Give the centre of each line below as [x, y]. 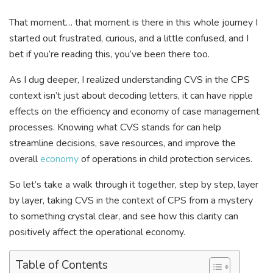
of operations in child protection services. [165, 159]
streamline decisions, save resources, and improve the [122, 143]
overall [25, 159]
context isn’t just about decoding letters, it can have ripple [131, 95]
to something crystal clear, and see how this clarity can [124, 216]
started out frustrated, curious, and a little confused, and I [129, 38]
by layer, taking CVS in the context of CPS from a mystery [131, 200]
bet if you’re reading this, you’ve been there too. [109, 54]
